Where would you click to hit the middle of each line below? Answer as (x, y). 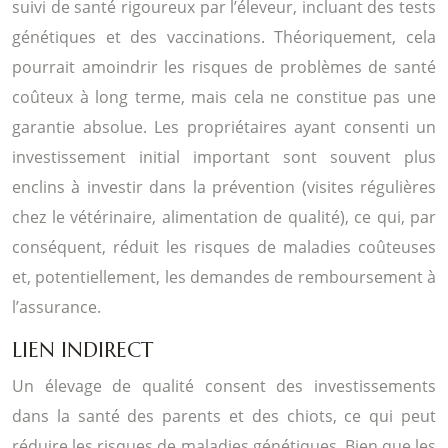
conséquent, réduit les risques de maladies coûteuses (224, 246)
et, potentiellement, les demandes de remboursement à (224, 276)
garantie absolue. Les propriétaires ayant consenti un (224, 126)
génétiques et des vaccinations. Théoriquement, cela (224, 36)
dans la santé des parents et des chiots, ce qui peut (224, 415)
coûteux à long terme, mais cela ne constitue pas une (224, 96)
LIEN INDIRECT (82, 349)
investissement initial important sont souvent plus (224, 156)
